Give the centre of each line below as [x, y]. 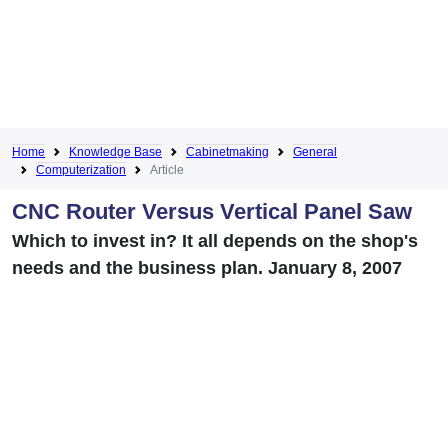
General [315, 151]
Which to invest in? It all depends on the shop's [215, 240]
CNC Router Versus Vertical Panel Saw [212, 211]
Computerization [81, 169]
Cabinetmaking [227, 151]
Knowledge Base [115, 151]
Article [167, 169]
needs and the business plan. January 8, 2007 [207, 267]
